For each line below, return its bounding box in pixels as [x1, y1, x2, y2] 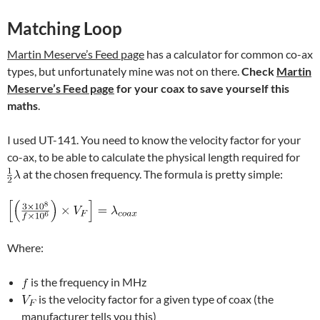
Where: [7, 241, 44, 255]
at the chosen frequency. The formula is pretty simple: [21, 167, 283, 181]
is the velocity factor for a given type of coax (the [36, 292, 274, 306]
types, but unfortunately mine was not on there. [7, 64, 241, 79]
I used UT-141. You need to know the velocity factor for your [7, 133, 301, 147]
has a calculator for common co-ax [144, 47, 313, 61]
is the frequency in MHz [29, 275, 146, 289]
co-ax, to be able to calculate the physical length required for [7, 150, 300, 164]
